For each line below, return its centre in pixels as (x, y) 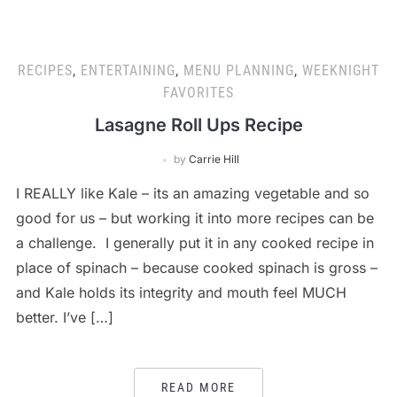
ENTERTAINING (128, 70)
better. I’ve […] (64, 317)
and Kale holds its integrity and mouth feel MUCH (181, 292)
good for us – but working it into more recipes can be (195, 218)
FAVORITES (198, 93)
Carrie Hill (214, 159)
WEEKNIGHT (341, 70)
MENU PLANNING (239, 70)
